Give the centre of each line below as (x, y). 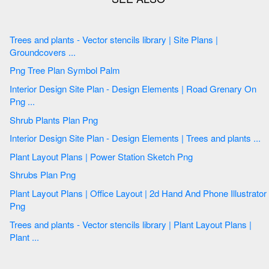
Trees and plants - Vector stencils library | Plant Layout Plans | (30, 224)
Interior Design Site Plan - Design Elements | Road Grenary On (48, 89)
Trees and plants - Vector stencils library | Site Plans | (30, 39)
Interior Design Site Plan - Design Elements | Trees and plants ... (257, 138)
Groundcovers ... (43, 52)
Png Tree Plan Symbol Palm (94, 70)
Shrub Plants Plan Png (68, 119)
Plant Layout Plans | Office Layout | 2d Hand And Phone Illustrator (21, 193)
